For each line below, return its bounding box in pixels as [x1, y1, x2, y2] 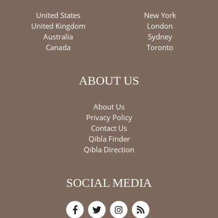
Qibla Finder [88, 134, 130, 144]
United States [36, 10, 80, 20]
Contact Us [91, 123, 127, 133]
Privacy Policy [86, 112, 132, 122]
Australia [43, 32, 73, 41]
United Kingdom [31, 21, 86, 31]
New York [144, 10, 176, 20]
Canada [46, 42, 71, 52]
